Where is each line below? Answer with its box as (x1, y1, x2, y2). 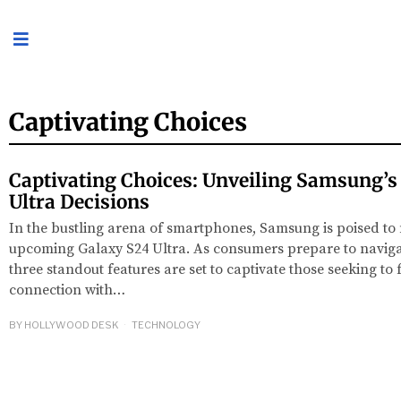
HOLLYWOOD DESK (24, 319, 119, 332)
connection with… (9, 280, 125, 299)
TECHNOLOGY (132, 319, 200, 332)
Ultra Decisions (9, 190, 149, 214)
